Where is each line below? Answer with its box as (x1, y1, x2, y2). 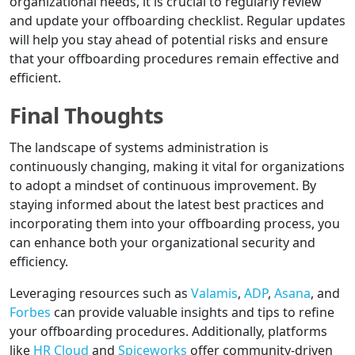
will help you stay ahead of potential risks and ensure (10, 31, 328, 49)
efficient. (10, 69, 61, 87)
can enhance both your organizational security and (10, 234, 315, 252)
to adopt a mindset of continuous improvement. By (10, 177, 316, 195)
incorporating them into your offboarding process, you (10, 215, 340, 233)
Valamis (191, 284, 238, 303)
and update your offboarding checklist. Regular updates (10, 12, 345, 30)
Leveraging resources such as (10, 284, 191, 303)
